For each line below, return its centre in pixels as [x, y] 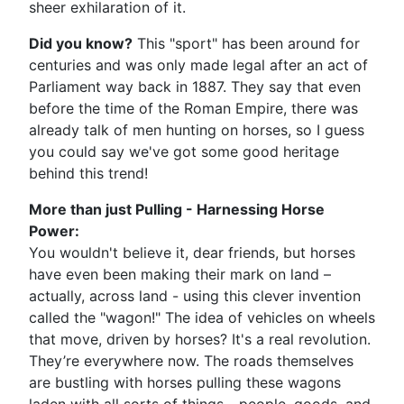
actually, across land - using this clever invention [195, 296]
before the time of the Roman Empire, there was [193, 108]
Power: [54, 231]
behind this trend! [88, 173]
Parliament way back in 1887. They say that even [195, 87]
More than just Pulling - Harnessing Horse [177, 209]
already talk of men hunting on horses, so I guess [197, 130]
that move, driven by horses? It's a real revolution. [200, 339]
